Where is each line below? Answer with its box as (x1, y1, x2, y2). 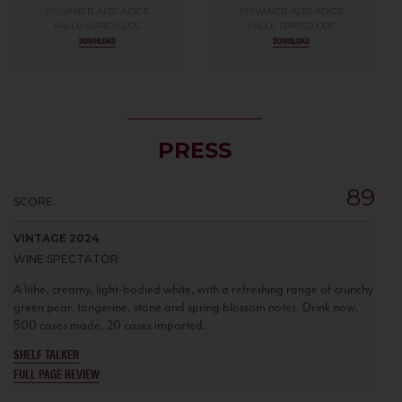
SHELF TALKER (13, 344, 79, 363)
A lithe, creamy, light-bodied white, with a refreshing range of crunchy (13, 281, 373, 297)
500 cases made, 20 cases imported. (13, 317, 206, 333)
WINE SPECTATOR (13, 251, 118, 266)
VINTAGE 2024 (13, 231, 100, 245)
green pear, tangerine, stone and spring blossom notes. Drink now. (13, 299, 358, 315)
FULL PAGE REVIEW (13, 363, 100, 382)
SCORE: (13, 194, 56, 208)
